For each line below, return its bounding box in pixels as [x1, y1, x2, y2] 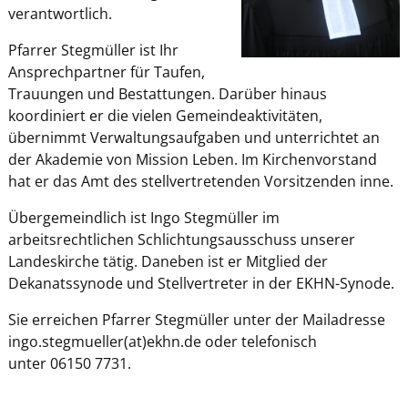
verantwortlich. [7, 3, 112, 24]
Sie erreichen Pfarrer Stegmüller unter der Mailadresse [7, 309, 385, 330]
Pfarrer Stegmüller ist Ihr [7, 39, 178, 60]
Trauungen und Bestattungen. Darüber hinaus [7, 83, 327, 104]
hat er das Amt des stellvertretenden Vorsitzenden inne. [7, 170, 393, 191]
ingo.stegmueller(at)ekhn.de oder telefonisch [7, 331, 317, 352]
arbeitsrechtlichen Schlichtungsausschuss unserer [7, 229, 355, 250]
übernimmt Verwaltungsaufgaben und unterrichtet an [7, 127, 380, 148]
